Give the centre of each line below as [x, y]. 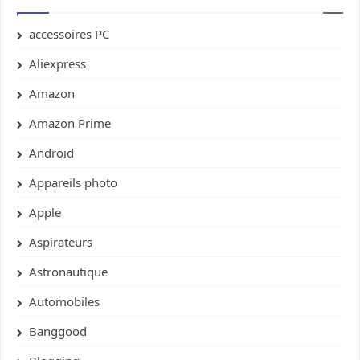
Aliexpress [57, 64]
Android [51, 153]
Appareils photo [73, 183]
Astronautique [68, 272]
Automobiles [64, 302]
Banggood [58, 331]
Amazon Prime [70, 123]
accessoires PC [69, 34]
